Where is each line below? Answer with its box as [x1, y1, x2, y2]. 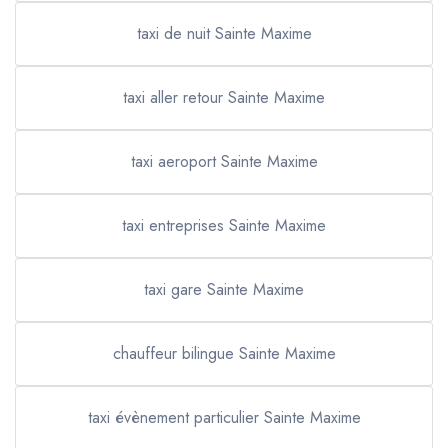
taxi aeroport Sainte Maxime [130, 150, 318, 173]
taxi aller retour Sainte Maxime [123, 86, 325, 109]
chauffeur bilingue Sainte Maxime [112, 342, 336, 365]
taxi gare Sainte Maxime [144, 278, 304, 301]
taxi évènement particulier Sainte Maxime [87, 406, 361, 429]
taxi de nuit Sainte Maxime [136, 22, 312, 45]
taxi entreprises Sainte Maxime [122, 214, 326, 237]
